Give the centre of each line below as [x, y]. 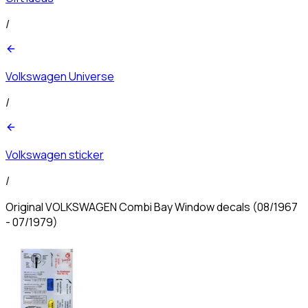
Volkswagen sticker [55, 154]
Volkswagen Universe [60, 76]
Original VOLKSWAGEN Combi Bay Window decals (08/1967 [152, 207]
